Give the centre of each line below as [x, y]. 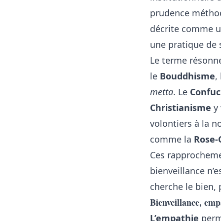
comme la [172, 139]
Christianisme [181, 108]
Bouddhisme [187, 76]
